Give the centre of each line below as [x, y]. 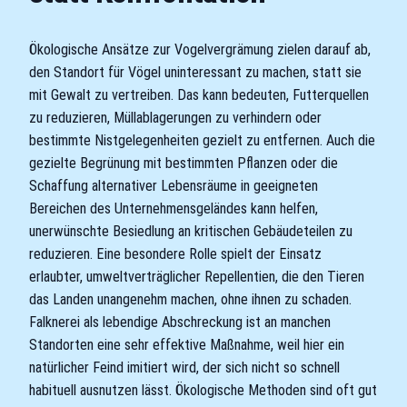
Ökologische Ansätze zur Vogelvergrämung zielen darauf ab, [200, 49]
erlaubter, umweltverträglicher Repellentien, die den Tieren [197, 276]
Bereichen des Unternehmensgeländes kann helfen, [174, 208]
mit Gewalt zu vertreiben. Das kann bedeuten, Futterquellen [199, 94]
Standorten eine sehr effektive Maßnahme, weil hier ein [187, 344]
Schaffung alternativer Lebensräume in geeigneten [174, 185]
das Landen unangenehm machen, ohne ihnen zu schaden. [190, 299]
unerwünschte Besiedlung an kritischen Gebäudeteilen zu [191, 231]
